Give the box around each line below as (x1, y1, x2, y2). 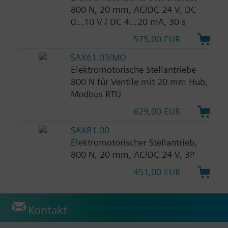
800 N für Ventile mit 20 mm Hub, (70, 76, 208, 88)
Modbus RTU (70, 89, 121, 100)
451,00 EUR (133, 166, 181, 178)
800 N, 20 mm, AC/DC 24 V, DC (70, 4, 196, 15)
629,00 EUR (133, 106, 181, 117)
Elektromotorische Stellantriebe (70, 64, 196, 75)
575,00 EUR (133, 33, 181, 44)
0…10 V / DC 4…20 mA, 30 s (70, 16, 186, 27)
